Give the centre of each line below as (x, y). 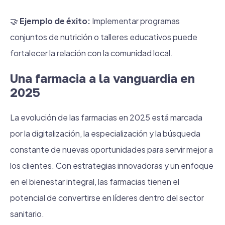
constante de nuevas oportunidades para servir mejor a (111, 149)
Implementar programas (135, 21)
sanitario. (27, 214)
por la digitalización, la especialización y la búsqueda (105, 133)
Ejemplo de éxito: (55, 21)
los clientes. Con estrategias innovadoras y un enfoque (112, 165)
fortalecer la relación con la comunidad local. (91, 53)
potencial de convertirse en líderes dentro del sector (107, 198)
